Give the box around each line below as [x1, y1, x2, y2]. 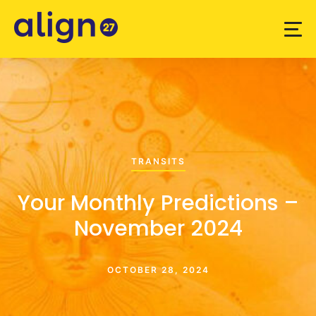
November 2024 [73, 213, 243, 243]
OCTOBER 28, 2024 [107, 265, 209, 275]
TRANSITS [130, 156, 186, 166]
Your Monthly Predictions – [17, 188, 299, 218]
